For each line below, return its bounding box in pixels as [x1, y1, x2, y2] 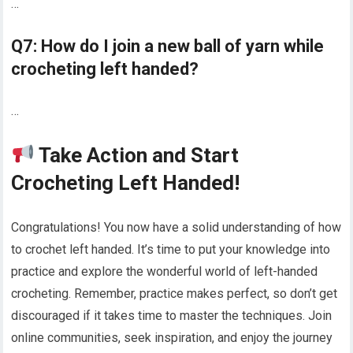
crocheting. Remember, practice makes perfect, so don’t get [11, 285, 338, 301]
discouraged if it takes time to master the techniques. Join [11, 307, 333, 323]
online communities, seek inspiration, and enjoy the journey [11, 329, 333, 345]
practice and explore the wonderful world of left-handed [11, 263, 318, 279]
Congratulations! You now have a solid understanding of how [11, 219, 342, 235]
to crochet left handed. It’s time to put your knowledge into [11, 241, 331, 257]
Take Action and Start [35, 143, 240, 167]
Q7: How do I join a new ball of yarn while [11, 35, 325, 56]
